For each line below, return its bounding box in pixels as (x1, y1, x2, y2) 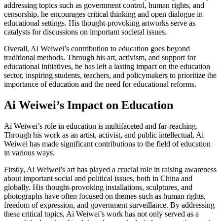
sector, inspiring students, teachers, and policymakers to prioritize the (4, 71, 217, 79)
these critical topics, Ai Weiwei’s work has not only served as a (4, 209, 199, 218)
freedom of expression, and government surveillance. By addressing (4, 200, 215, 209)
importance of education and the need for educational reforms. (4, 79, 196, 88)
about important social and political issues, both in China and (4, 174, 192, 183)
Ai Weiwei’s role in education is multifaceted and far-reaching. (4, 121, 198, 130)
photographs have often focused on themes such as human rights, (4, 191, 206, 200)
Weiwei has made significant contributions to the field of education (4, 139, 211, 148)
